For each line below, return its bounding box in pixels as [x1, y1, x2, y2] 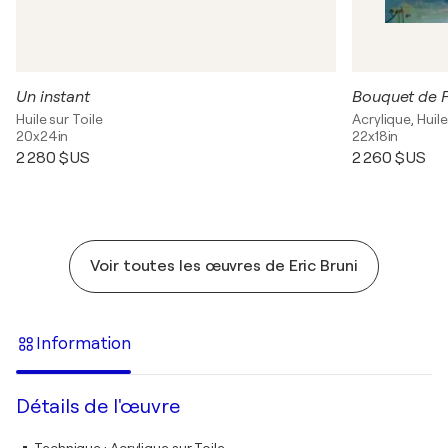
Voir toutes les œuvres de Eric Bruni [90, 257, 358, 275]
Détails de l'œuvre [16, 395, 180, 418]
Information [36, 333, 131, 353]
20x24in [16, 128, 69, 144]
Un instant [16, 88, 90, 106]
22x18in [352, 128, 399, 144]
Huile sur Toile [16, 111, 103, 127]
